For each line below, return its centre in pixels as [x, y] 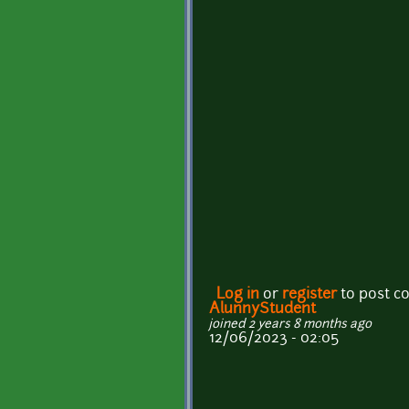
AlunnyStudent [262, 310]
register [309, 295]
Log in [238, 295]
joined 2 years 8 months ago [290, 325]
